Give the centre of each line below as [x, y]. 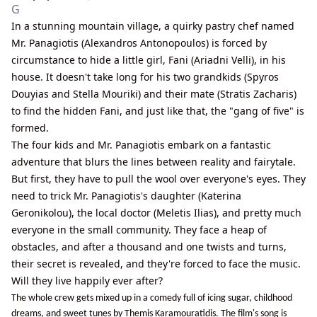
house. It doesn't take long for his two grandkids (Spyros [145, 77]
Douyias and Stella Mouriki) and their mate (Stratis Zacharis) [154, 94]
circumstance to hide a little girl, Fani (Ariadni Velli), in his [149, 60]
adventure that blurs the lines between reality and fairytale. [154, 162]
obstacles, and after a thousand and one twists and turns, [149, 247]
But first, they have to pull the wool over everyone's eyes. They [158, 179]
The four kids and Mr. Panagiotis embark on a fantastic [141, 145]
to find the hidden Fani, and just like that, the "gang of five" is [158, 111]
